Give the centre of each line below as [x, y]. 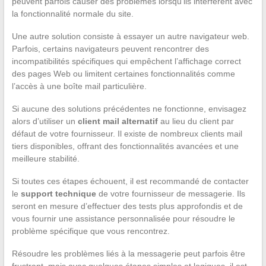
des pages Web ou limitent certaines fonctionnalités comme [123, 73]
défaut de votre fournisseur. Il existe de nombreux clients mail [127, 133]
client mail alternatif [118, 121]
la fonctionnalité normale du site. [72, 13]
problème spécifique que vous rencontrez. [91, 231]
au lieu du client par [196, 121]
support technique [58, 193]
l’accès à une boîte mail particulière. [79, 86]
